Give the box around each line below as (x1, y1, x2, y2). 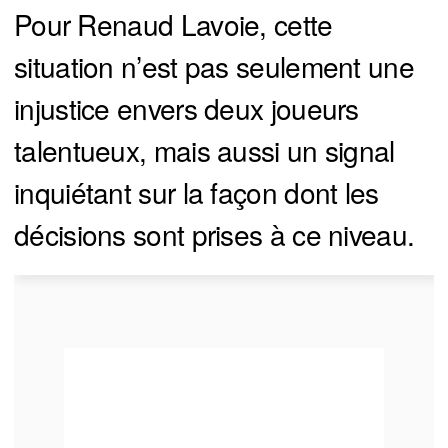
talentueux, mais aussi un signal (14, 130, 395, 171)
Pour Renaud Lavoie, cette (14, 4, 333, 45)
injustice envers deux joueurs (14, 88, 359, 129)
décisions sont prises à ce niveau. (14, 214, 415, 255)
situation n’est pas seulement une (14, 46, 414, 87)
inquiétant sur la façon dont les (14, 172, 379, 213)
